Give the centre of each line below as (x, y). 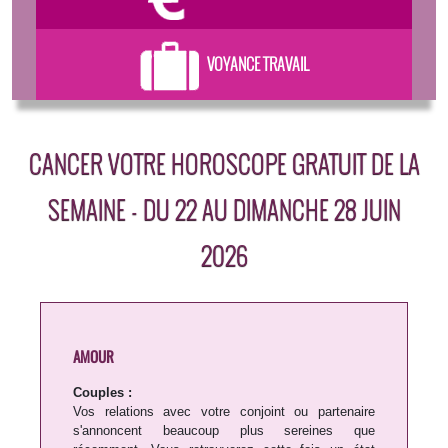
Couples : (102, 393)
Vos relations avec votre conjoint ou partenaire (224, 412)
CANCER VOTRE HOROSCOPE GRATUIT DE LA (224, 163)
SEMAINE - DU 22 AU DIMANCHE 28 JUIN (224, 209)
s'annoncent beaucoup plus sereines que (224, 431)
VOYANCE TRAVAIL (257, 64)
